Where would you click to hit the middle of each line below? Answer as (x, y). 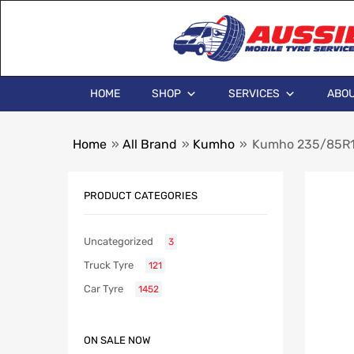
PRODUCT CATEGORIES (141, 195)
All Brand (150, 144)
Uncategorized (119, 242)
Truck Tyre (109, 265)
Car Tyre (104, 289)
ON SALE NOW (117, 341)
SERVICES (254, 94)
